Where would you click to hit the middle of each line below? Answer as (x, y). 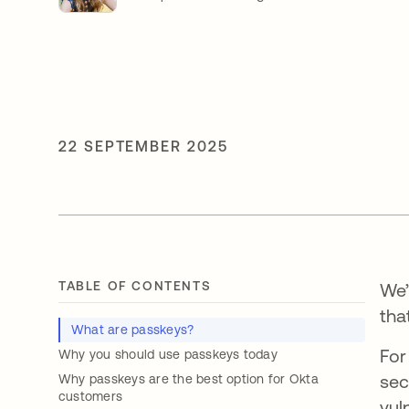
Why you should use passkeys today (168, 354)
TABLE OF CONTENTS (135, 285)
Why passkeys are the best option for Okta (189, 378)
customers (91, 396)
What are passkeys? (133, 329)
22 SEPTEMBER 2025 (143, 146)
